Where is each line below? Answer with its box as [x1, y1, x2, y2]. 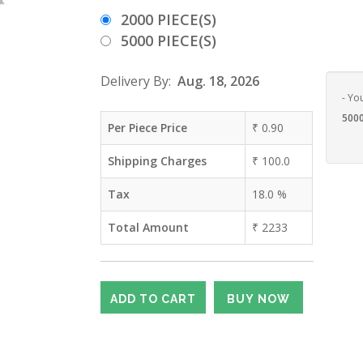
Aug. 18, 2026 [177, 72, 259, 90]
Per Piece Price [108, 120, 187, 135]
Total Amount [108, 220, 189, 235]
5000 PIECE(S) [121, 31, 216, 50]
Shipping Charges [108, 153, 207, 169]
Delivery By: [100, 72, 177, 90]
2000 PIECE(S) [121, 10, 216, 29]
